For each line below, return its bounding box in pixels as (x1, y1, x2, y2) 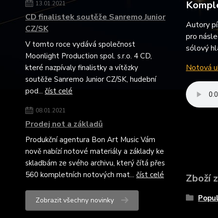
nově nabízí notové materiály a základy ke (25, 146, 164, 156)
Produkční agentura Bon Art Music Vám (25, 135, 155, 145)
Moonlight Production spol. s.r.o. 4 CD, (25, 51, 152, 61)
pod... (25, 86, 45, 96)
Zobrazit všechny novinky (36, 196, 114, 205)
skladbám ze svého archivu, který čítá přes (25, 158, 165, 168)
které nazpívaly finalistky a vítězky (25, 63, 138, 73)
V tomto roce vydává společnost (25, 39, 135, 49)
